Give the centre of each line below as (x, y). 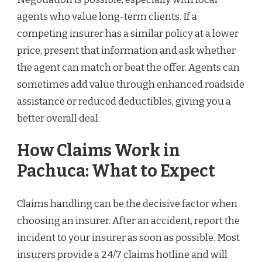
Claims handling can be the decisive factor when (127, 204)
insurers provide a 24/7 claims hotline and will (122, 254)
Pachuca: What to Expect (116, 171)
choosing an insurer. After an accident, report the (128, 220)
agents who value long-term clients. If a (107, 16)
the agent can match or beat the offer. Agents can (128, 67)
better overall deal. (58, 118)
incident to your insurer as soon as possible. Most (128, 237)
